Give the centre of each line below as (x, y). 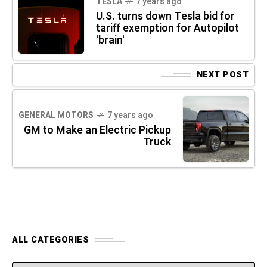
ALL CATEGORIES (50, 240)
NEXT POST (222, 75)
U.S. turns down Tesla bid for (165, 17)
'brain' (110, 41)
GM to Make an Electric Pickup (97, 131)
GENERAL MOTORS (56, 116)
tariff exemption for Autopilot (167, 29)
